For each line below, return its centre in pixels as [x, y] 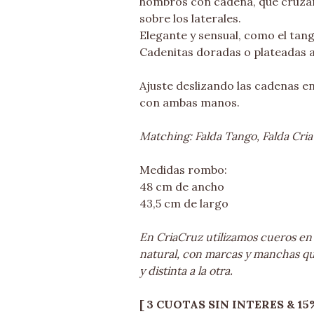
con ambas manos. [190, 102]
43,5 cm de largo [184, 203]
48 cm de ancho [182, 186]
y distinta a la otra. [186, 271]
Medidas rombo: [183, 170]
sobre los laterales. [190, 18]
